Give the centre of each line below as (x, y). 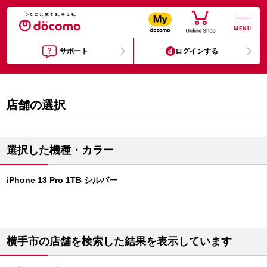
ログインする (197, 51)
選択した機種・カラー (60, 150)
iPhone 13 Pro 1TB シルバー (62, 180)
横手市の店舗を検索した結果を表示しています (119, 241)
